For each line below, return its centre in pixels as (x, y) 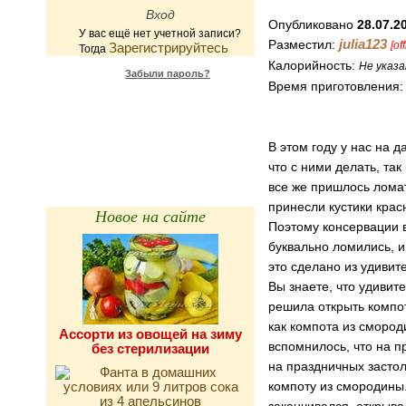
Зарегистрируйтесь (169, 48)
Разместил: (304, 44)
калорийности (150, 129)
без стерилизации (150, 348)
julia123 (363, 44)
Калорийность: (314, 65)
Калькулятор (150, 114)
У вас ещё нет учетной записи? (160, 33)
